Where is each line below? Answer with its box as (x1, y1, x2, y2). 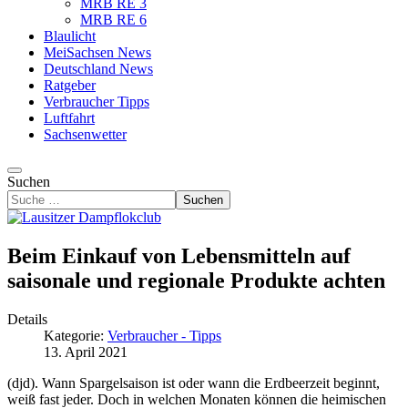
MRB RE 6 (80, 12, 147, 27)
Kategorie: (44, 327, 107, 343)
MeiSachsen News (44, 45, 151, 60)
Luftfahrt (44, 110, 95, 126)
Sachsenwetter (44, 127, 127, 142)
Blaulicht (44, 28, 96, 44)
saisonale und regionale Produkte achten (7, 268, 385, 292)
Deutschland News (44, 61, 153, 76)
